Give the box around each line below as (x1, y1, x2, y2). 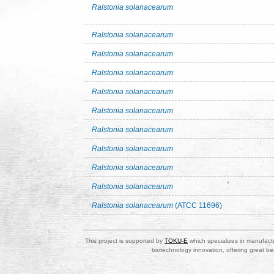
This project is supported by (85, 237, 165, 244)
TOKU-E (165, 237, 188, 244)
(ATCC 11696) (175, 201, 222, 210)
